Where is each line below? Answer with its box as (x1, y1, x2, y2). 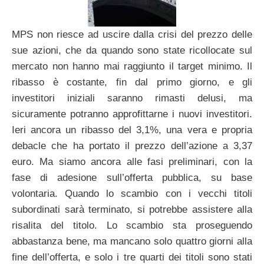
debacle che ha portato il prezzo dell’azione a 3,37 (12, 140, 252, 152)
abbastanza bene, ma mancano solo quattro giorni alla (12, 236, 252, 247)
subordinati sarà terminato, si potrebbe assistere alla (12, 204, 252, 216)
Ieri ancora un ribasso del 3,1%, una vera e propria (12, 124, 252, 136)
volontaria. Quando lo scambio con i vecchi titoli (12, 188, 252, 200)
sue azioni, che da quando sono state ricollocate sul (12, 45, 252, 57)
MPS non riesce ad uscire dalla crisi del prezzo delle (12, 29, 252, 41)
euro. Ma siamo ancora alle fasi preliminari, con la (12, 156, 252, 168)
